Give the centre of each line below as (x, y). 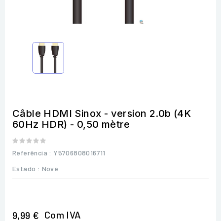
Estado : (26, 168)
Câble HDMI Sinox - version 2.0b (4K (102, 113)
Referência (30, 152)
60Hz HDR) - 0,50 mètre (71, 124)
